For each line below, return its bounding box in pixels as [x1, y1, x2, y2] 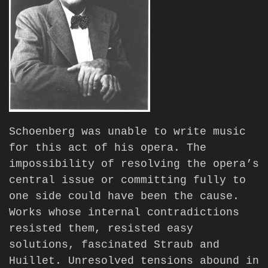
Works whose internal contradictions [9, 206, 239, 219]
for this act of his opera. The [9, 142, 206, 154]
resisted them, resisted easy [9, 223, 193, 235]
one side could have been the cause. [9, 190, 239, 203]
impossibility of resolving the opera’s [9, 158, 259, 170]
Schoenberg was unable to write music [9, 126, 246, 138]
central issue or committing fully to [9, 174, 246, 187]
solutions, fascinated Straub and [9, 239, 220, 251]
